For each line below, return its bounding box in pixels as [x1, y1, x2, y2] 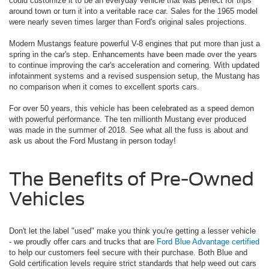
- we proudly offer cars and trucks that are [9, 237, 157, 247]
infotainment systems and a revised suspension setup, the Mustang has [9, 71, 260, 81]
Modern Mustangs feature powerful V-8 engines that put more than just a [9, 39, 260, 49]
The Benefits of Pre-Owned [9, 168, 254, 190]
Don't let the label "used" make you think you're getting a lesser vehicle [9, 226, 256, 236]
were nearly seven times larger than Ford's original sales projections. [9, 17, 247, 27]
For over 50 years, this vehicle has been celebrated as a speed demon [9, 104, 254, 113]
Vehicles [9, 188, 85, 210]
